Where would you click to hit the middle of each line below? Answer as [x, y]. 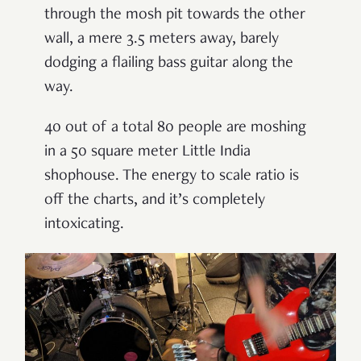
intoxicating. [84, 225]
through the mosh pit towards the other [175, 16]
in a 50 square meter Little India [147, 153]
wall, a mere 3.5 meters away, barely [162, 40]
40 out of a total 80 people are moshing [175, 129]
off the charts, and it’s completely [155, 201]
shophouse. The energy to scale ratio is [172, 177]
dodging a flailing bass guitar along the [169, 64]
